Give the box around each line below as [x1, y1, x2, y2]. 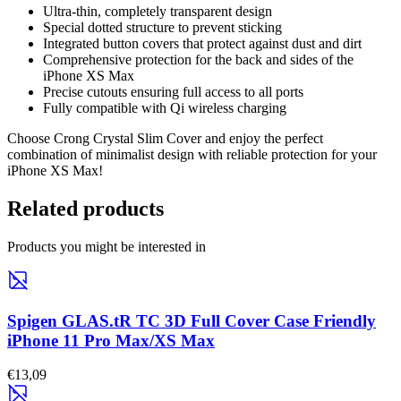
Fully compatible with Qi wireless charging [43, 100, 286, 116]
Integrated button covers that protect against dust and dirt [43, 36, 362, 52]
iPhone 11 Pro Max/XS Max [7, 330, 215, 350]
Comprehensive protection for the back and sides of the [43, 52, 354, 68]
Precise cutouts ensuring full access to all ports [43, 84, 303, 100]
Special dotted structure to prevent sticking [43, 20, 282, 36]
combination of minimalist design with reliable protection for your [7, 147, 377, 163]
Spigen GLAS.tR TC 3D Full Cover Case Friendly [7, 311, 376, 330]
